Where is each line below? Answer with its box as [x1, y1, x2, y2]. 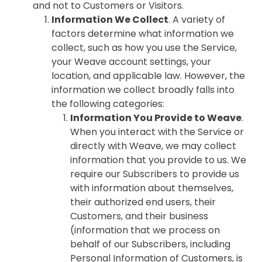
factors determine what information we [51, 27, 234, 40]
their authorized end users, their [70, 195, 216, 209]
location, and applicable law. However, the [51, 69, 245, 82]
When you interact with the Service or [70, 125, 244, 139]
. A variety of [168, 13, 225, 26]
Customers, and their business [70, 209, 208, 223]
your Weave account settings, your [51, 55, 211, 68]
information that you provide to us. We [70, 153, 246, 167]
